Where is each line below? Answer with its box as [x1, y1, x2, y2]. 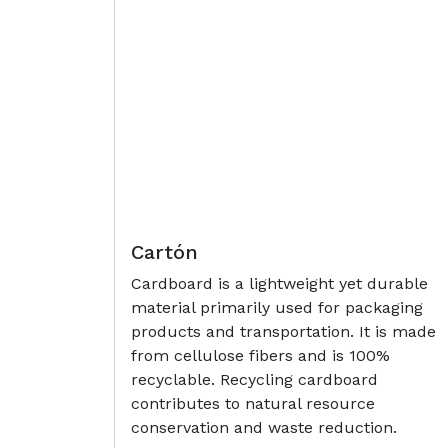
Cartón [131, 239, 198, 264]
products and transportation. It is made [131, 321, 436, 341]
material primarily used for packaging [131, 297, 423, 317]
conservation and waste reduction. [131, 417, 397, 437]
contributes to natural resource [131, 393, 375, 413]
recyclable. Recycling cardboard [131, 369, 378, 389]
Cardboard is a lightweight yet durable [131, 273, 428, 293]
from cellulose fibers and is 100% [131, 345, 390, 365]
